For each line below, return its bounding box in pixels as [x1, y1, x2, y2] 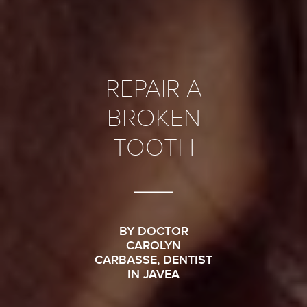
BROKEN [106, 103, 201, 132]
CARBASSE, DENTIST [95, 252, 212, 267]
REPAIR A [105, 73, 202, 103]
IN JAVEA [127, 267, 180, 281]
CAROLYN [126, 238, 181, 252]
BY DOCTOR [119, 223, 188, 238]
